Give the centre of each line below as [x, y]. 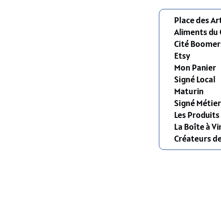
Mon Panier [195, 68]
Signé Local [195, 79]
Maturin [189, 91]
